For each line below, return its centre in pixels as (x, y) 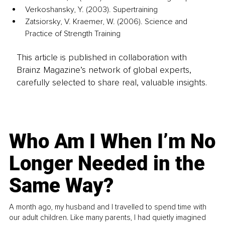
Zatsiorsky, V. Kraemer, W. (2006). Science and (107, 22)
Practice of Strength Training (73, 34)
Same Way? (62, 185)
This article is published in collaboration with (101, 57)
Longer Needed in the (107, 163)
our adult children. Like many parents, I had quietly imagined (108, 217)
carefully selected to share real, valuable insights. (111, 82)
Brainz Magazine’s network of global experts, (104, 70)
